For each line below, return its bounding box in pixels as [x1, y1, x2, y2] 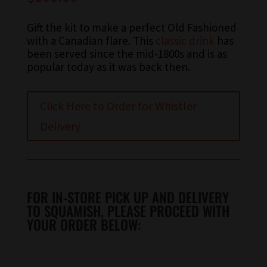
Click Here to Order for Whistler [39, 98, 197, 114]
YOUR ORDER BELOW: [26, 215, 141, 235]
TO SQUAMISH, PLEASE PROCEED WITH [26, 201, 229, 222]
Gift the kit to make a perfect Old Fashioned [26, 20, 237, 35]
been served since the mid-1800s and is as [26, 46, 227, 61]
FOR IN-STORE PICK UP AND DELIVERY [26, 187, 229, 208]
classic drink [155, 33, 215, 48]
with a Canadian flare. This [26, 33, 156, 48]
